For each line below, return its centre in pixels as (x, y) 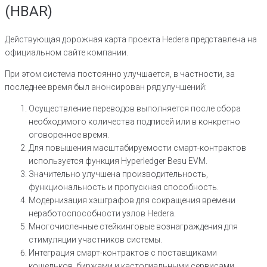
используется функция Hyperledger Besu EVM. (118, 161)
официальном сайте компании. (66, 53)
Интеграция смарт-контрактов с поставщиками (123, 253)
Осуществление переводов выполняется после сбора (135, 109)
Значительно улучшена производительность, (118, 174)
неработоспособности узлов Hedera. (102, 214)
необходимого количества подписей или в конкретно (134, 122)
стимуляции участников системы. (95, 240)
